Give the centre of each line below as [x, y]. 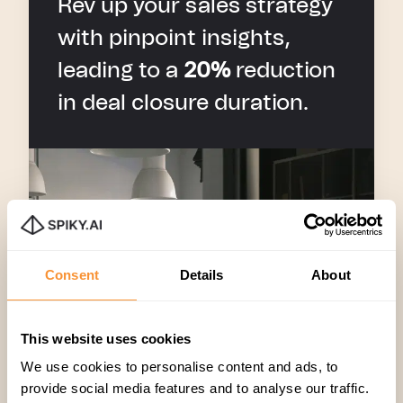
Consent [72, 274]
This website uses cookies [106, 338]
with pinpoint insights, [174, 38]
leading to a [118, 71]
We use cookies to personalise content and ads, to [179, 367]
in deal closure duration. [183, 103]
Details [201, 274]
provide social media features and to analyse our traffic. [195, 388]
